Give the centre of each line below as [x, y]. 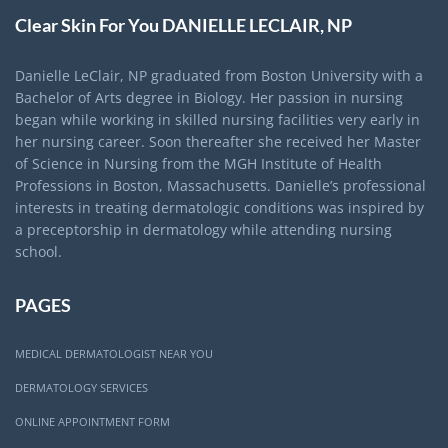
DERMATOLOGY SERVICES [81, 388]
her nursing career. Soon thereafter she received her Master [218, 142]
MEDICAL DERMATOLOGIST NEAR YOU [114, 354]
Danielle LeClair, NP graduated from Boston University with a [219, 76]
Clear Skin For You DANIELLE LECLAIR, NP [183, 25]
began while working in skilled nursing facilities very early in [217, 120]
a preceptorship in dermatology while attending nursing [203, 230]
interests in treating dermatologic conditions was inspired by [219, 208]
